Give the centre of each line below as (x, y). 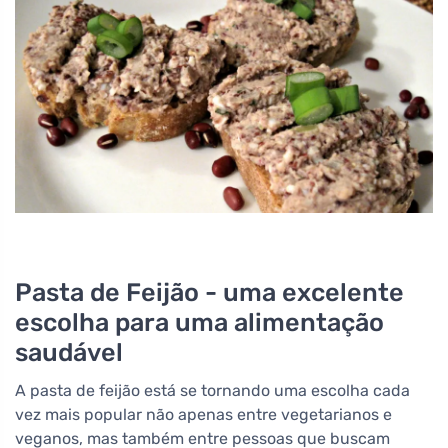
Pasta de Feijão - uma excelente (209, 292)
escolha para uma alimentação (199, 322)
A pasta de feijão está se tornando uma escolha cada (212, 391)
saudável (69, 352)
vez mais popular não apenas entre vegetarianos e (203, 415)
